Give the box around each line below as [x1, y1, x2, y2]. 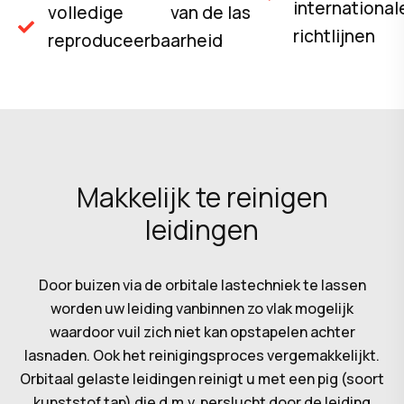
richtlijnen [292, 24, 375, 49]
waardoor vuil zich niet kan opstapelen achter [49, 322, 355, 343]
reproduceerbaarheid [47, 29, 223, 53]
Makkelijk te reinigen [76, 179, 328, 216]
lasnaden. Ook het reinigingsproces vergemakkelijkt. [24, 345, 380, 366]
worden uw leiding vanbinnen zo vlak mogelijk [50, 298, 353, 319]
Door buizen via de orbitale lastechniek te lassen [38, 275, 366, 296]
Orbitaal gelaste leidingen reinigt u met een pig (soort [20, 369, 384, 390]
